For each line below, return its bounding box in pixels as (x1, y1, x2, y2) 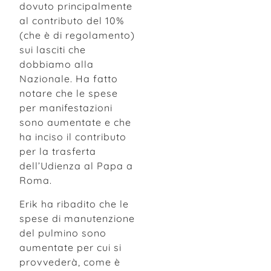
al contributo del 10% (19, 15, 124, 27)
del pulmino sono (19, 226, 106, 239)
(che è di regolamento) (19, 29, 135, 42)
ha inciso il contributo (19, 131, 129, 143)
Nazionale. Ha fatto (19, 73, 118, 85)
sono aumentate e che (19, 116, 131, 129)
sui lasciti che (19, 44, 86, 56)
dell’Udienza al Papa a (19, 160, 133, 172)
